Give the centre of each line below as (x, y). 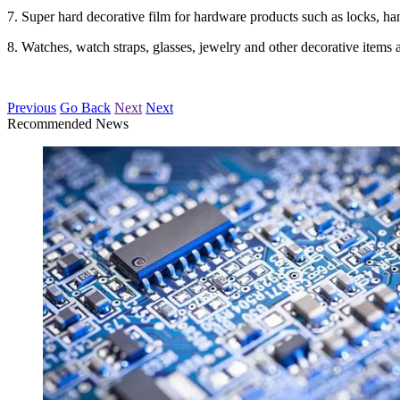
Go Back (85, 108)
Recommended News (68, 124)
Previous (32, 108)
